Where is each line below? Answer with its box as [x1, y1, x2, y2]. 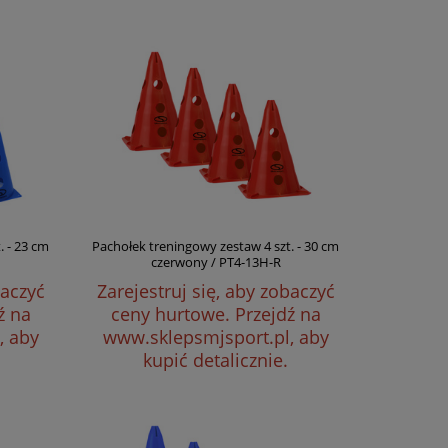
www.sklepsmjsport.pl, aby [102, 325, 329, 349]
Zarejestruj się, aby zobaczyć [96, 279, 335, 303]
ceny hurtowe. [110, 302, 235, 326]
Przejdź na [234, 302, 321, 326]
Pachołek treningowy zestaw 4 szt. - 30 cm [92, 237, 340, 255]
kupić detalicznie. [143, 348, 289, 372]
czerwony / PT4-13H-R [150, 253, 281, 271]
